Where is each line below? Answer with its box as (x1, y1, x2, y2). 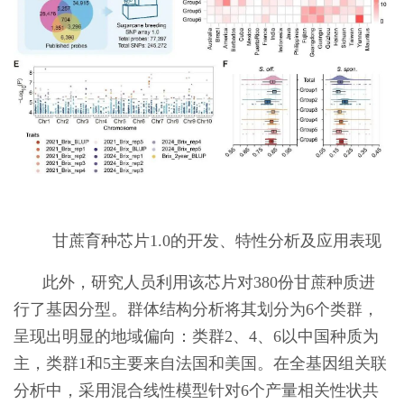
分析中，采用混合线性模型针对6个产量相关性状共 (14, 381, 379, 399)
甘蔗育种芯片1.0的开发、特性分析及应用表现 (51, 231, 381, 250)
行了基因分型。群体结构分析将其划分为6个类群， (14, 299, 379, 318)
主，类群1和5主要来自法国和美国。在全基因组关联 (14, 353, 387, 372)
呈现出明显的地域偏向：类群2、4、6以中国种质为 (14, 326, 379, 345)
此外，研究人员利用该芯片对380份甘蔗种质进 (42, 272, 375, 291)
